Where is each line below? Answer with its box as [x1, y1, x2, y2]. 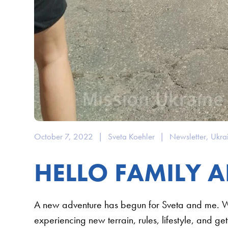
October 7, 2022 [34, 130, 94, 142]
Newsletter [169, 130, 207, 142]
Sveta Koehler [108, 130, 155, 142]
